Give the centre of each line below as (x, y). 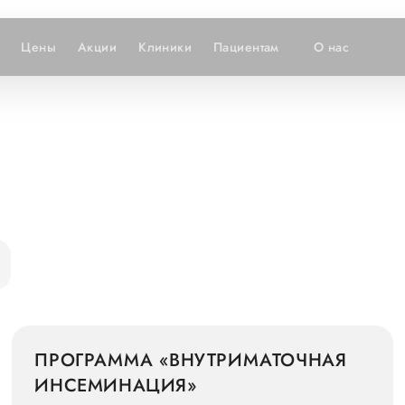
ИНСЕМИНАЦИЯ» (116, 386)
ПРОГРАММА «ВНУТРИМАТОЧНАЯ (191, 360)
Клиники (165, 47)
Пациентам (246, 47)
